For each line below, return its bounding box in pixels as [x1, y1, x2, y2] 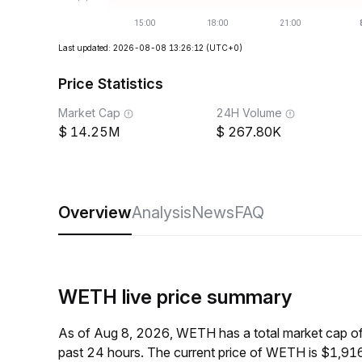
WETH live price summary [58, 285, 292, 309]
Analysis [132, 203, 192, 222]
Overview [58, 203, 132, 222]
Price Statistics [58, 75, 163, 92]
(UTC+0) [206, 43, 242, 53]
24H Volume [216, 106, 282, 120]
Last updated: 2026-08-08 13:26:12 [58, 43, 204, 53]
